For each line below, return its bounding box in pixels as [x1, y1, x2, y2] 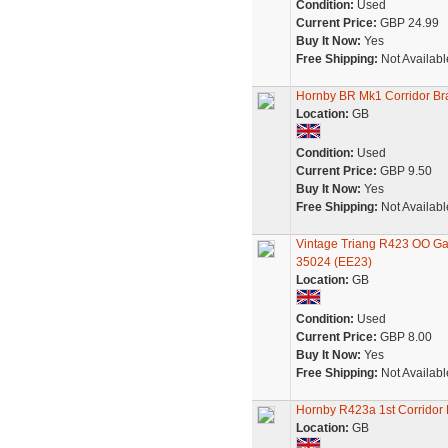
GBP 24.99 [376, 16, 439, 30]
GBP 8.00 [376, 330, 432, 344]
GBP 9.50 [376, 164, 432, 178]
